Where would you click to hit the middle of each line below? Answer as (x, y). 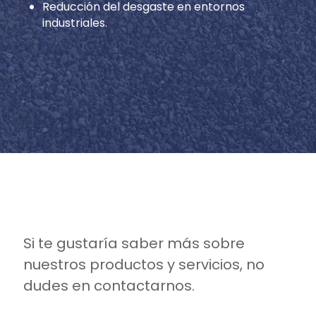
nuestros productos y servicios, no (144, 264)
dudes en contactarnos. (109, 285)
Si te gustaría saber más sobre (134, 243)
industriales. (75, 23)
